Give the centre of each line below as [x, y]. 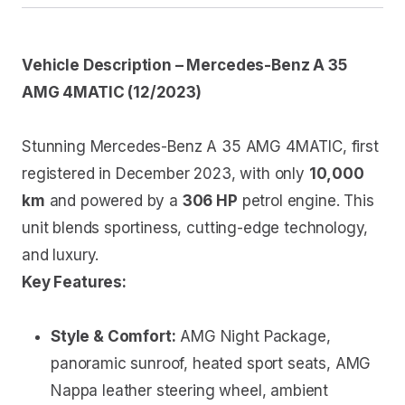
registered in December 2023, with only [165, 174]
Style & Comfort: [113, 337]
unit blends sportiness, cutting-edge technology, [195, 228]
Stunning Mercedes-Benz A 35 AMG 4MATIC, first [200, 147]
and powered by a [113, 201]
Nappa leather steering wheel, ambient [190, 391]
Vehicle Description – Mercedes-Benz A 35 [184, 66]
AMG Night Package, [253, 337]
